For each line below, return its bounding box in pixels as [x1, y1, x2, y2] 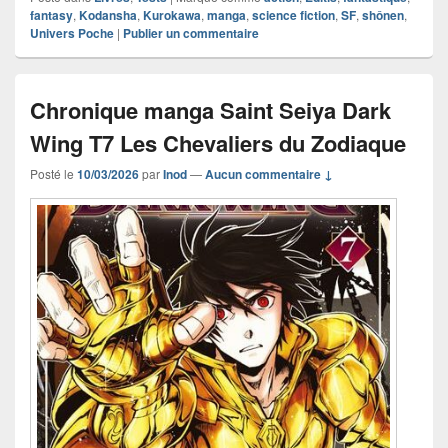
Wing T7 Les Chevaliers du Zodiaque [30, 127, 406, 160]
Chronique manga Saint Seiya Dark [30, 94, 391, 127]
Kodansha [79, 6, 137, 25]
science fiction [252, 6, 335, 25]
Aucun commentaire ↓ [205, 165, 333, 184]
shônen [362, 6, 404, 25]
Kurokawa [143, 6, 201, 25]
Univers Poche [30, 24, 114, 43]
